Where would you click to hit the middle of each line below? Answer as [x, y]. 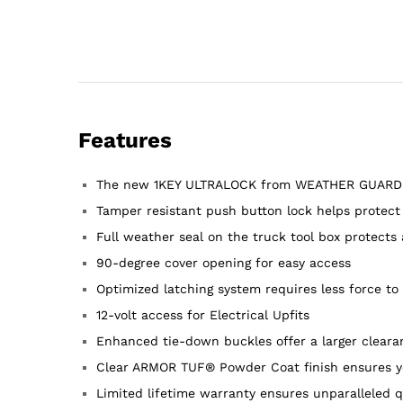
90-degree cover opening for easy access [224, 263]
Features [125, 141]
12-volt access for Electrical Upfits [203, 315]
